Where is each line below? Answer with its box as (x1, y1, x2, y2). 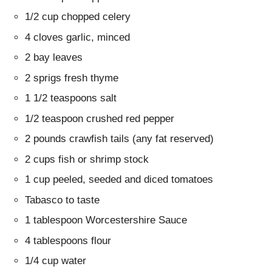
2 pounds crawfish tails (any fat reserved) (25, 133, 214, 145)
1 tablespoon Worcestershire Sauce (25, 214, 188, 226)
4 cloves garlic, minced (25, 31, 131, 43)
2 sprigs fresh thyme (25, 72, 119, 84)
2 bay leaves (25, 52, 83, 64)
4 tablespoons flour (25, 234, 112, 246)
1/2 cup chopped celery (25, 11, 131, 23)
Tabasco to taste (25, 194, 100, 206)
